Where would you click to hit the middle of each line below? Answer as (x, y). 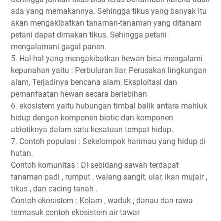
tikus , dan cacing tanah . (54, 189)
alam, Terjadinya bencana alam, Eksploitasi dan (94, 82)
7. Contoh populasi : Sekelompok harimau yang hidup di (108, 142)
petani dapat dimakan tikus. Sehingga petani (89, 35)
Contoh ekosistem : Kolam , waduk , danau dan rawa (102, 201)
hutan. (22, 153)
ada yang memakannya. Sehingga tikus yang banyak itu (109, 11)
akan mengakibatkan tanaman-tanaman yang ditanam (106, 23)
